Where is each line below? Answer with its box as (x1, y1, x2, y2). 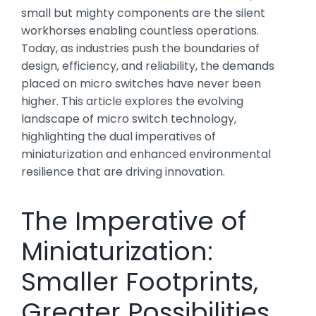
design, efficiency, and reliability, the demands (21, 57, 274, 74)
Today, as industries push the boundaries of (21, 39, 260, 56)
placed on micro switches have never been (21, 75, 261, 92)
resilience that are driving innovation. (21, 163, 225, 180)
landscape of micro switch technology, (21, 110, 236, 127)
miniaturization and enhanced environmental (21, 145, 271, 162)
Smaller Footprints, (21, 263, 258, 300)
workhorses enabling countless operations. (21, 22, 259, 39)
